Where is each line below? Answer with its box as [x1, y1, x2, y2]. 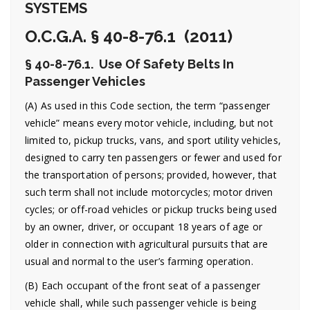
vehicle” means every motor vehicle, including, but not [25, 116, 273, 129]
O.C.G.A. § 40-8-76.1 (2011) [25, 26, 232, 46]
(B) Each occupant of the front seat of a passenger [25, 279, 261, 292]
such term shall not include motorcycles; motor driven [25, 185, 273, 199]
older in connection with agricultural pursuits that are [25, 237, 268, 250]
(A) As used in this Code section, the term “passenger [25, 99, 271, 112]
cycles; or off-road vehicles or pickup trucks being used [25, 203, 277, 216]
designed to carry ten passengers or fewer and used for [25, 151, 282, 164]
